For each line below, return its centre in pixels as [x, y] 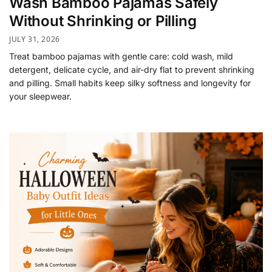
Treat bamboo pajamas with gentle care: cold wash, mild [121, 56]
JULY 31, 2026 [35, 39]
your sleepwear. [40, 96]
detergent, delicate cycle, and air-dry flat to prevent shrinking [132, 69]
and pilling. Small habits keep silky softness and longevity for [130, 83]
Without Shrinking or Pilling [103, 21]
